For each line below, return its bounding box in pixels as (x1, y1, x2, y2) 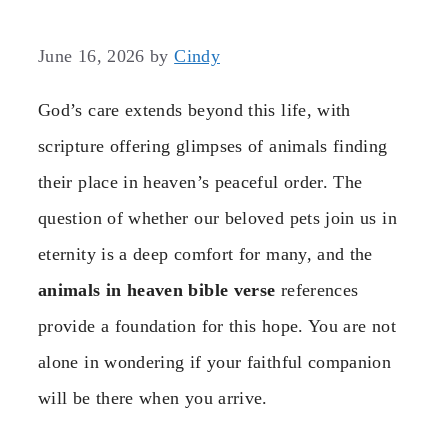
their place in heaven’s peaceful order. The (38, 172, 363, 193)
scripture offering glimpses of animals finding (38, 136, 388, 157)
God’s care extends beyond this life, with (38, 100, 351, 121)
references (275, 280, 359, 301)
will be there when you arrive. (38, 388, 268, 409)
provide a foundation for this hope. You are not (38, 316, 396, 337)
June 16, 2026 (38, 46, 145, 67)
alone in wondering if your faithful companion (38, 352, 392, 373)
